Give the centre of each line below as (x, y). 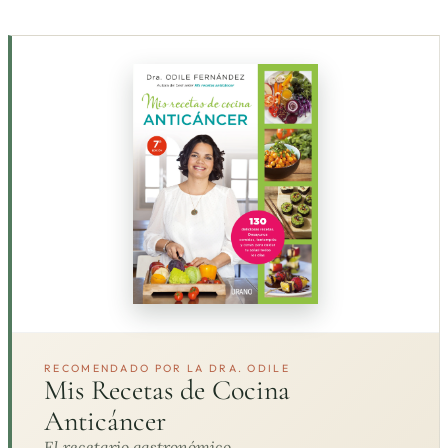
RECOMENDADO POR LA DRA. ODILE (167, 367)
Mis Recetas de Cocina (167, 389)
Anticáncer (105, 420)
